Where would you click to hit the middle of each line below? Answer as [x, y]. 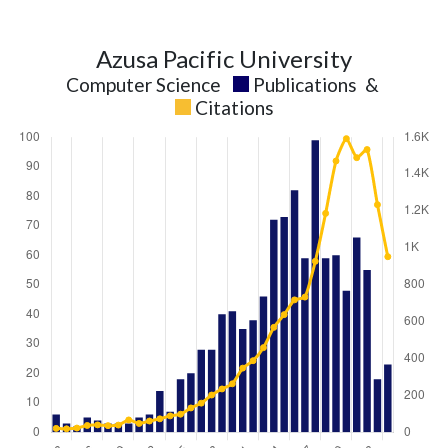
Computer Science [143, 84]
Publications [304, 84]
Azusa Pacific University [224, 58]
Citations [234, 107]
